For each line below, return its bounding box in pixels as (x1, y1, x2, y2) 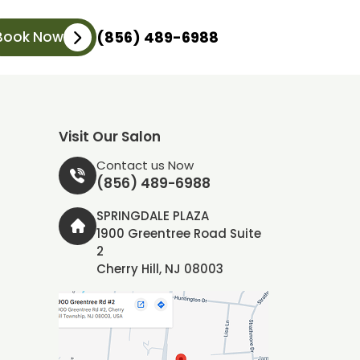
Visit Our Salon (59, 127, 161, 146)
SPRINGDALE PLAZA (96, 207, 209, 224)
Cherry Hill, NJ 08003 (96, 260, 223, 277)
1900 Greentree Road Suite (96, 225, 261, 242)
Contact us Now (96, 157, 194, 174)
